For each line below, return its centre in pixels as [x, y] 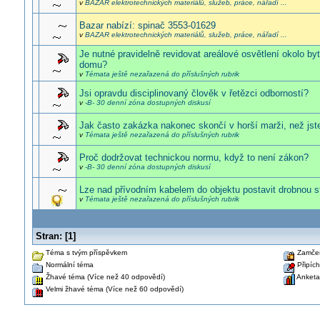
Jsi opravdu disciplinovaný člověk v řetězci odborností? [194, 93]
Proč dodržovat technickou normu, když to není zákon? [194, 157]
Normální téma [68, 265]
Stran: [49, 236]
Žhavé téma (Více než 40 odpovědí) [104, 277]
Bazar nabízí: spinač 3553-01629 [147, 25]
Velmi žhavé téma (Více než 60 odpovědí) [113, 289]
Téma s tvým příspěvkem [85, 252]
